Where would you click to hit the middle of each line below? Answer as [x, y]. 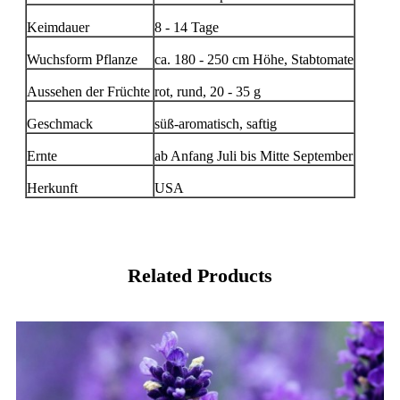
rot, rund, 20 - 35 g [208, 92]
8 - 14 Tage [187, 28]
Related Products [200, 276]
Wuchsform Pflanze [82, 60]
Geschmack [60, 124]
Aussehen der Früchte [88, 92]
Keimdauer [58, 28]
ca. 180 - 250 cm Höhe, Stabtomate [254, 60]
